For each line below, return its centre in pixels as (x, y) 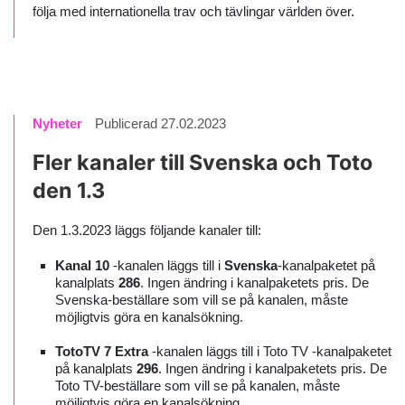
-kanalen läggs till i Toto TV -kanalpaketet (270, 351)
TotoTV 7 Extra (102, 351)
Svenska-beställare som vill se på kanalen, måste (202, 300)
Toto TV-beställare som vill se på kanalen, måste (198, 386)
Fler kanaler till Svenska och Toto (202, 162)
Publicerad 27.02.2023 (160, 123)
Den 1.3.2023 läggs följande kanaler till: (147, 230)
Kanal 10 (82, 265)
